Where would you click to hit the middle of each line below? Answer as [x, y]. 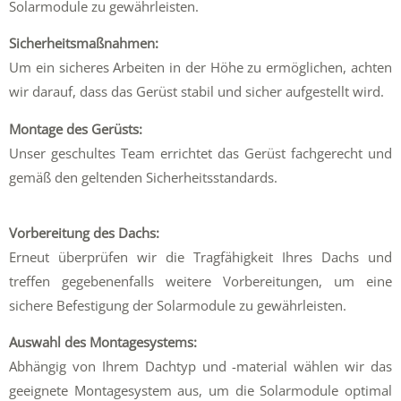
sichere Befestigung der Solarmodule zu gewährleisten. [178, 305]
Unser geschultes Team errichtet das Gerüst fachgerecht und [200, 153]
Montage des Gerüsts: [76, 129]
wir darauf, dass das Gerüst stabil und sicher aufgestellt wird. [196, 92]
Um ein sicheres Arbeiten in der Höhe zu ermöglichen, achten [200, 68]
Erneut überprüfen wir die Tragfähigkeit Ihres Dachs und [200, 256]
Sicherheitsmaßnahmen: [84, 43]
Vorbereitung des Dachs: [84, 232]
